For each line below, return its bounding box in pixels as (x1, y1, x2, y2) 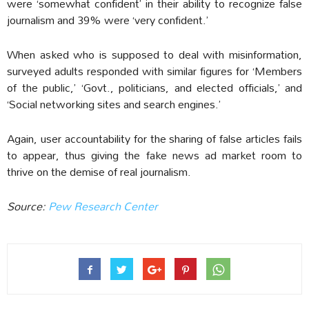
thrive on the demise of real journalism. (7, 160, 191, 183)
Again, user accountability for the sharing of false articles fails (7, 127, 302, 150)
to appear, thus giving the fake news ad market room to (7, 143, 302, 167)
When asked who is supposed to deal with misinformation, (7, 43, 302, 66)
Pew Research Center (48, 195, 158, 218)
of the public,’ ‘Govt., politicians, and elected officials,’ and (7, 76, 302, 99)
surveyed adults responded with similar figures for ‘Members (7, 59, 302, 83)
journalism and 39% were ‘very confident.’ (7, 8, 208, 32)
